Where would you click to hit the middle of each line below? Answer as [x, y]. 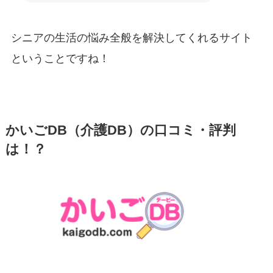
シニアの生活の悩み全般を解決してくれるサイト [131, 37]
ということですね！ [60, 58]
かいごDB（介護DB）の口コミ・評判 [120, 130]
